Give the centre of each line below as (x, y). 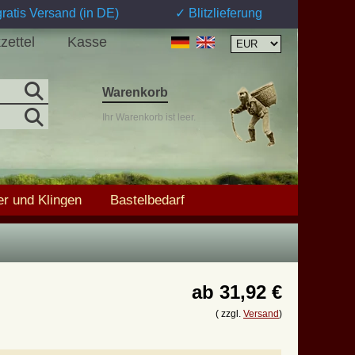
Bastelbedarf (147, 200)
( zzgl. (229, 314)
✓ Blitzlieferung (219, 13)
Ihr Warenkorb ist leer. (149, 117)
